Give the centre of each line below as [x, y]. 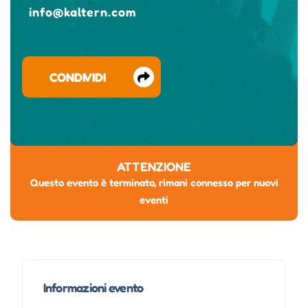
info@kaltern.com [82, 12]
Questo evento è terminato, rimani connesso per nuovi [154, 183]
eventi [154, 200]
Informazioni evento [93, 288]
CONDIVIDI [77, 77]
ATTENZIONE [154, 167]
